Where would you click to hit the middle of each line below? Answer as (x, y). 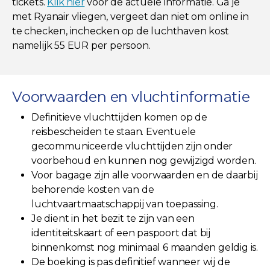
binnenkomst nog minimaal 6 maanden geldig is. (145, 247)
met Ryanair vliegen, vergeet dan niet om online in (130, 16)
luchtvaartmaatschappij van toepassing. (125, 204)
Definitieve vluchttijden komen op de (119, 117)
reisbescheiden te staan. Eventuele (114, 131)
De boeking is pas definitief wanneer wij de (131, 262)
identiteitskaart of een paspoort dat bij (121, 233)
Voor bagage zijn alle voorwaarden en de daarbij (145, 175)
